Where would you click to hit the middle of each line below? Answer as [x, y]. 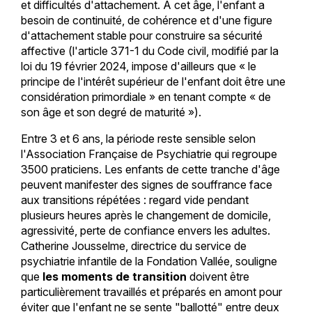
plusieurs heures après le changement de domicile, [146, 215]
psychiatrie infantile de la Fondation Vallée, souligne [149, 261]
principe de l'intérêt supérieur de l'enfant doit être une [153, 81]
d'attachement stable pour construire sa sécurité [141, 35]
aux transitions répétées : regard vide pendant [134, 200]
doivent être [218, 276]
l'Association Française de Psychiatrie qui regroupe [149, 154]
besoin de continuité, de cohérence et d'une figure [146, 20]
